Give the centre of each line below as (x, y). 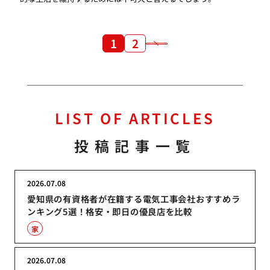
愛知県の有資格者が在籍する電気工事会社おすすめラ (134, 199)
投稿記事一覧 (135, 145)
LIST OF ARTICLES (135, 118)
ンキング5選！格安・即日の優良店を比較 (110, 212)
